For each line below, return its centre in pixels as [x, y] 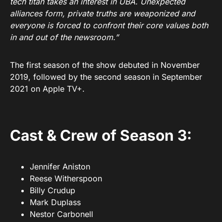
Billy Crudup [53, 191]
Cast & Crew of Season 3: [101, 136]
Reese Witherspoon [66, 179]
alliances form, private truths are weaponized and [103, 14]
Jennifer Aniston [60, 167]
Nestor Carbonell [61, 214]
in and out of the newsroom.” [64, 37]
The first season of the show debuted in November [105, 65]
